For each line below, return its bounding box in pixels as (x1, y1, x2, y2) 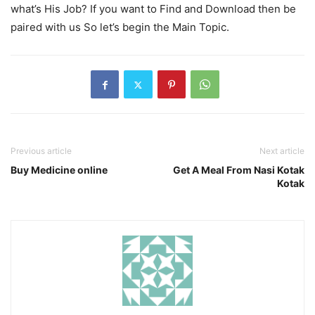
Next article (259, 146, 304, 157)
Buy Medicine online (11, 164, 108, 176)
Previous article (11, 146, 72, 157)
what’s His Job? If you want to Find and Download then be (11, 2, 296, 16)
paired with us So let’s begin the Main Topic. (11, 20, 229, 34)
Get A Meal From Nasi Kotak (173, 164, 304, 176)
